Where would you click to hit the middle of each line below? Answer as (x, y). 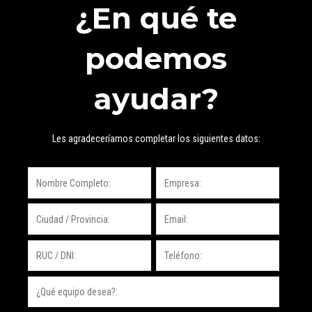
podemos (156, 58)
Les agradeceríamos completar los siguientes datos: (156, 139)
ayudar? (156, 99)
